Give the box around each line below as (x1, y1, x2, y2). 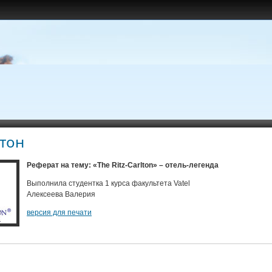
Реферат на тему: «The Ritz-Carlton (19, 161, 153, 169)
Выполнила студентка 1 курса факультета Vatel (19, 179, 190, 188)
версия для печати (27, 208, 92, 217)
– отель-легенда (159, 161, 219, 169)
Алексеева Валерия (19, 190, 95, 199)
